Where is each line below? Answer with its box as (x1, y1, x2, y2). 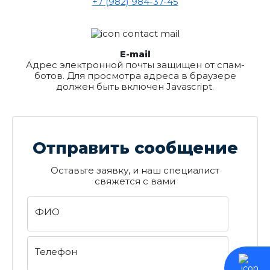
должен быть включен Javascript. (56, 81, 214, 93)
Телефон (35, 246, 77, 258)
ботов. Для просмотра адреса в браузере (34, 70, 236, 82)
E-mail (119, 48, 151, 60)
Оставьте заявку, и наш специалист (51, 165, 219, 177)
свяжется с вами (95, 175, 175, 187)
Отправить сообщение (32, 138, 238, 159)
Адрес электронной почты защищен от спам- (25, 59, 245, 71)
